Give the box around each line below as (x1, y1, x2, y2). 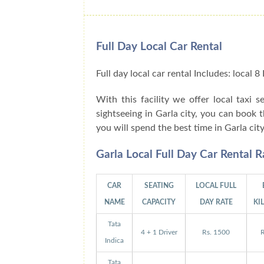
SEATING (144, 182, 174, 190)
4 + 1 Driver (140, 229, 177, 236)
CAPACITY (142, 199, 176, 206)
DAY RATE (199, 199, 233, 206)
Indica (105, 237, 124, 245)
